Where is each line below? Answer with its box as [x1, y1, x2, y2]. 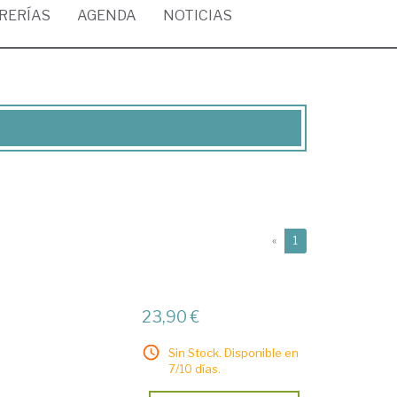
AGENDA [77, 7, 136, 24]
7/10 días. [168, 362, 222, 376]
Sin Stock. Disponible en [168, 346, 300, 360]
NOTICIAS [163, 7, 232, 24]
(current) [297, 233, 342, 246]
